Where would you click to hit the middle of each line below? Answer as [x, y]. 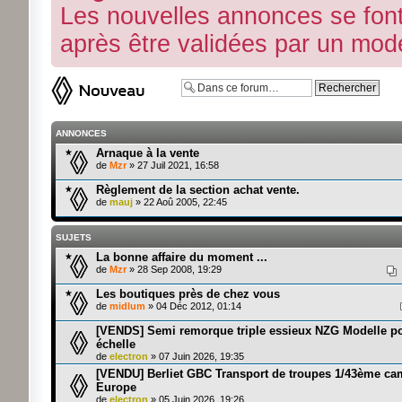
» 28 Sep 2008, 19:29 [174, 269]
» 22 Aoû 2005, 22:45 [179, 202]
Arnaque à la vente [147, 153]
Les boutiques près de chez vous [188, 294]
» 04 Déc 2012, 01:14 [193, 306]
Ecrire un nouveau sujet [102, 92]
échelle [115, 344]
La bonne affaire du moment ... [181, 257]
